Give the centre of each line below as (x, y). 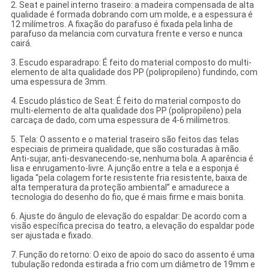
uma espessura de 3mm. (59, 82)
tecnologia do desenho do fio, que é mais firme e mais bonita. (128, 197)
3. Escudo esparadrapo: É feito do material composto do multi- (131, 63)
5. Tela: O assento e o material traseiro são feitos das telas (125, 140)
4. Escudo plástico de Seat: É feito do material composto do (125, 101)
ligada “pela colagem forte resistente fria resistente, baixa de (129, 178)
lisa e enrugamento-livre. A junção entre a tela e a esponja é (125, 168)
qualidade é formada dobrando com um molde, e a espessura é (131, 15)
